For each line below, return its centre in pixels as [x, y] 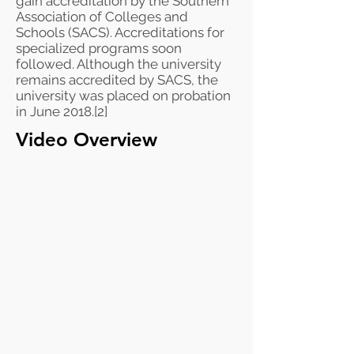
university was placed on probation [123, 96]
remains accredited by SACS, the [117, 80]
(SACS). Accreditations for [145, 32]
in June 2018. [55, 111]
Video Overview [87, 139]
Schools [40, 32]
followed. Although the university [119, 64]
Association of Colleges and [102, 17]
